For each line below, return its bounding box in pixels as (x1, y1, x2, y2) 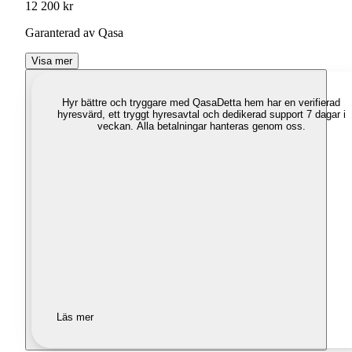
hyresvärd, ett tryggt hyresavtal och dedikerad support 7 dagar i (57, 108, 346, 121)
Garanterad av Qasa (25, 26, 123, 40)
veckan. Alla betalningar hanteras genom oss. (97, 120, 306, 133)
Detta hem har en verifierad (217, 97, 340, 109)
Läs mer (57, 311, 93, 324)
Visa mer (31, 55, 72, 68)
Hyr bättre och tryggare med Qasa (62, 97, 217, 109)
